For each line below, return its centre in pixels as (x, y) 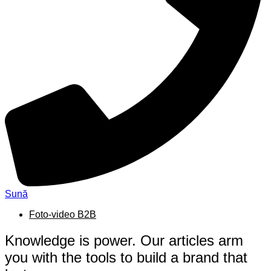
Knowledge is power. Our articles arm (124, 240)
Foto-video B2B (63, 214)
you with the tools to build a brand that (126, 257)
